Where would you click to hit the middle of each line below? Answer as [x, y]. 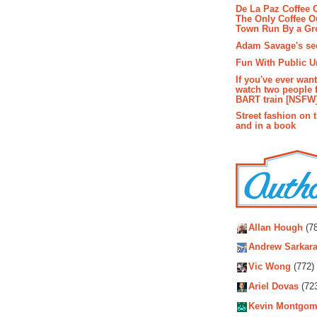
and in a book [266, 126]
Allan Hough [276, 228]
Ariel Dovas [273, 287]
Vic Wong [270, 267]
